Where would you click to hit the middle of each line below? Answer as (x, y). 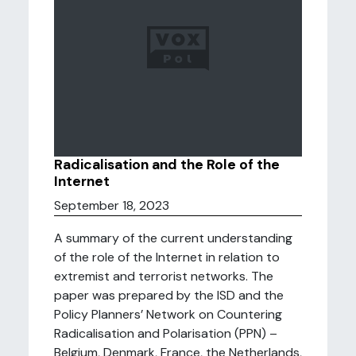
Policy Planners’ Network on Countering (168, 314)
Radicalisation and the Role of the (167, 164)
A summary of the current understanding (173, 238)
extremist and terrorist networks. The (164, 276)
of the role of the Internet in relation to (167, 257)
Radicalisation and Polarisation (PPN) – (166, 333)
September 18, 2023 (112, 205)
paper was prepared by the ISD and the (169, 295)
